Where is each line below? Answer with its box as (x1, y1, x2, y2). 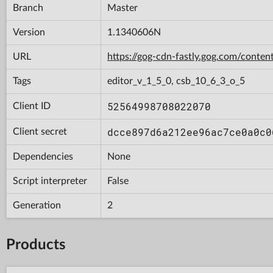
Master (107, 2, 138, 13)
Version (13, 27, 45, 37)
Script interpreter (13, 175, 87, 186)
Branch (13, 2, 43, 13)
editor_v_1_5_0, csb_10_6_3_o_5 (107, 76, 245, 86)
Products (6, 237, 66, 252)
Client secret (13, 126, 67, 136)
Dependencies (13, 151, 73, 161)
